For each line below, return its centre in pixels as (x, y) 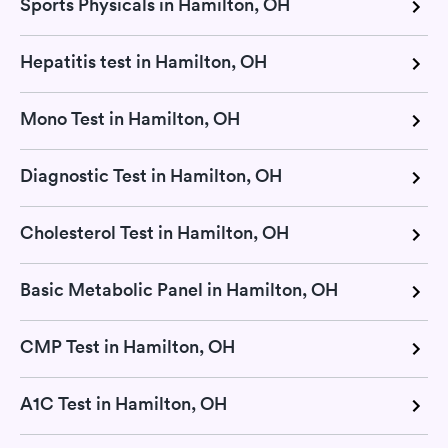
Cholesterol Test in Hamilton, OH (154, 233)
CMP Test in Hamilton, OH (127, 347)
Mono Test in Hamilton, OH (130, 119)
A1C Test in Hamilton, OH (123, 404)
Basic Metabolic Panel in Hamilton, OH (179, 290)
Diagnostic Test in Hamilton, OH (151, 176)
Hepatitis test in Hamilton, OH (143, 62)
